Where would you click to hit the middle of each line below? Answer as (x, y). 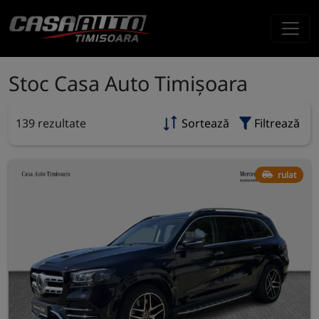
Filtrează (277, 123)
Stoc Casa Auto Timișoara (128, 83)
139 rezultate (51, 123)
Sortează (205, 123)
